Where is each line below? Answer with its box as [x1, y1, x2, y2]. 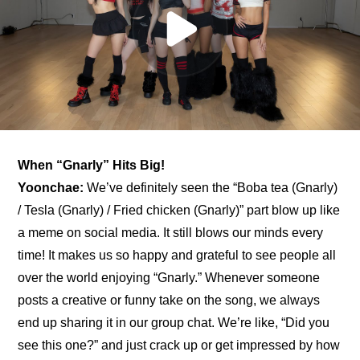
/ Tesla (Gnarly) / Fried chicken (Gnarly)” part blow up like [18, 203, 341, 218]
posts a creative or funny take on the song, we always [18, 293, 321, 308]
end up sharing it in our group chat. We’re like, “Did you [18, 316, 330, 330]
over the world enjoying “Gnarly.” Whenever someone [18, 271, 321, 285]
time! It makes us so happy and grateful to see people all [18, 248, 337, 263]
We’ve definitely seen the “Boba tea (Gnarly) [84, 181, 338, 195]
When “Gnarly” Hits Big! [18, 158, 166, 173]
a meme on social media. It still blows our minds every [18, 226, 324, 240]
